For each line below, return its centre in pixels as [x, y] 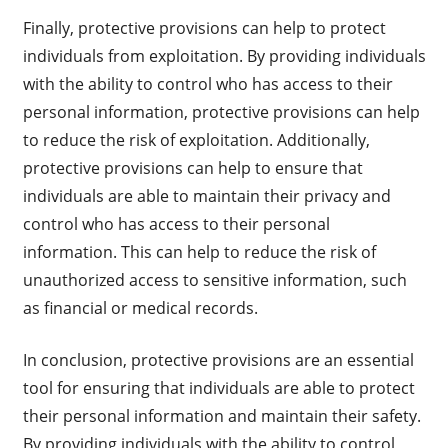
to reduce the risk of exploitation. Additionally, [196, 140]
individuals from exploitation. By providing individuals [224, 56]
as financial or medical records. [140, 308]
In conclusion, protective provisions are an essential [218, 360]
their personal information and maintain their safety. [221, 416]
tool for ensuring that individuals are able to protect [218, 388]
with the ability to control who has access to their [207, 84]
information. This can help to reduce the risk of [199, 252]
